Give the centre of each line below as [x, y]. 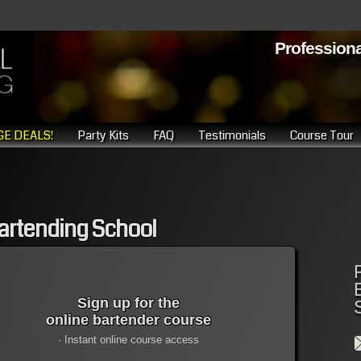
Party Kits [103, 135]
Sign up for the [128, 303]
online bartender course [128, 320]
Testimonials [232, 135]
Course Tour [322, 135]
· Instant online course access [128, 340]
